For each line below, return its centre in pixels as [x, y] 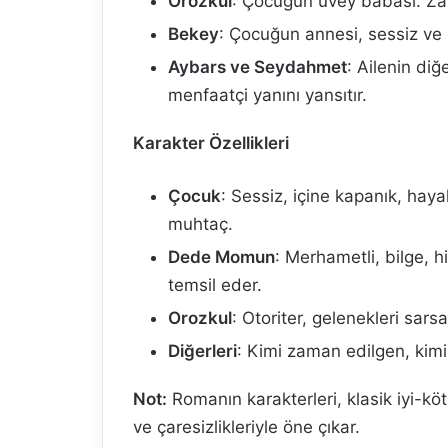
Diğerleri [202, 351]
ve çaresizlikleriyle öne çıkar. [246, 427]
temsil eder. [215, 285]
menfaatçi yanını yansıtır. [267, 95]
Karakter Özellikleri [211, 143]
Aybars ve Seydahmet [257, 67]
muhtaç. [200, 224]
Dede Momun [221, 257]
